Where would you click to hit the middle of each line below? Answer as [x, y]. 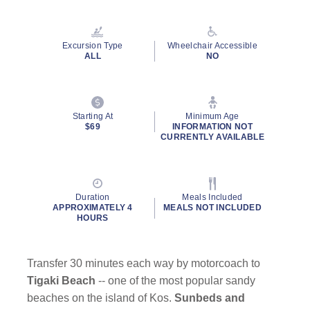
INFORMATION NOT [212, 127]
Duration [93, 197]
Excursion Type [93, 46]
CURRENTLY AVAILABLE [213, 137]
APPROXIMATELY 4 [93, 208]
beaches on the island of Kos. [101, 298]
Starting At [93, 116]
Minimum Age [212, 116]
